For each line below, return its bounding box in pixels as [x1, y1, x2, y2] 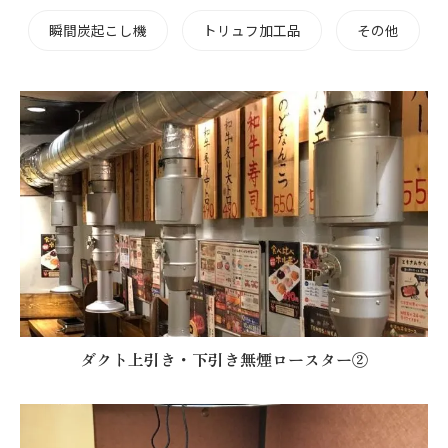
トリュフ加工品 [203, 20, 301, 40]
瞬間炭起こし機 [49, 20, 147, 40]
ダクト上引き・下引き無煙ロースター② [80, 347, 368, 372]
